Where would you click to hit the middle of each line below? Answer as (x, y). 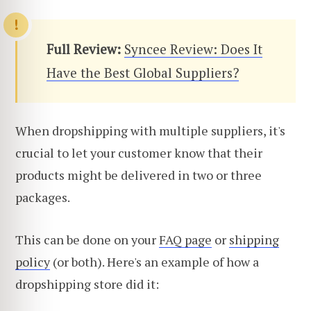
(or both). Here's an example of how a (154, 262)
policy (33, 262)
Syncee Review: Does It (193, 49)
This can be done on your (87, 240)
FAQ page (185, 240)
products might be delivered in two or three (138, 175)
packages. (43, 197)
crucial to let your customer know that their (139, 152)
